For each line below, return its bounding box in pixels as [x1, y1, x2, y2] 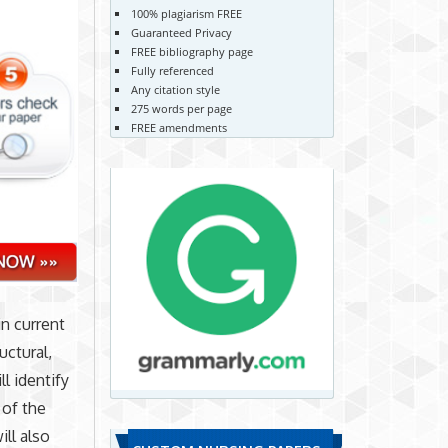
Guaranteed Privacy [130, 24, 232, 40]
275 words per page [130, 100, 232, 116]
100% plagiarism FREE [130, 5, 242, 21]
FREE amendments [130, 119, 227, 135]
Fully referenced [130, 62, 214, 78]
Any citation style [130, 81, 220, 97]
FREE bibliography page [130, 43, 253, 59]
